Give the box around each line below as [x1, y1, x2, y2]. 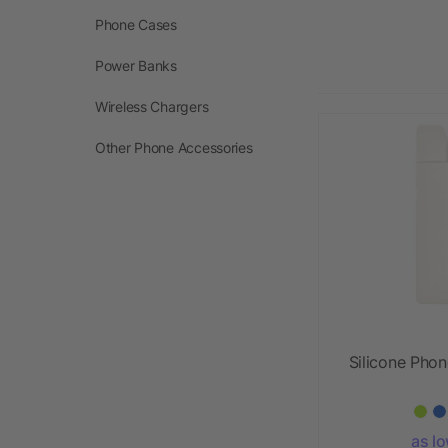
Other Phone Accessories [95, 138, 253, 156]
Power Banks [95, 56, 177, 74]
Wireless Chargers [95, 97, 209, 115]
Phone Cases [95, 15, 177, 33]
